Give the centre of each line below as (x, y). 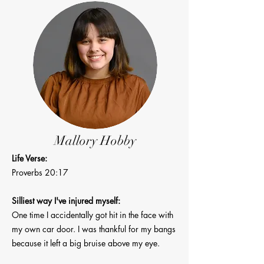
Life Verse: (29, 158)
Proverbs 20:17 (40, 172)
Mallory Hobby (95, 141)
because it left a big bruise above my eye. (86, 243)
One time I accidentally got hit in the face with (93, 215)
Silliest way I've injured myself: (66, 201)
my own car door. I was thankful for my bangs (94, 229)
